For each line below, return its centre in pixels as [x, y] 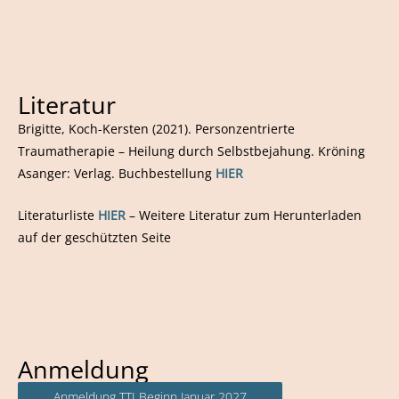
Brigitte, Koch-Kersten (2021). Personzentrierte [156, 128]
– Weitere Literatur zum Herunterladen [244, 215]
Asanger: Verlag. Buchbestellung [117, 173]
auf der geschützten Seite [94, 237]
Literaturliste [58, 215]
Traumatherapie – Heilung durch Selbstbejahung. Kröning [191, 151]
